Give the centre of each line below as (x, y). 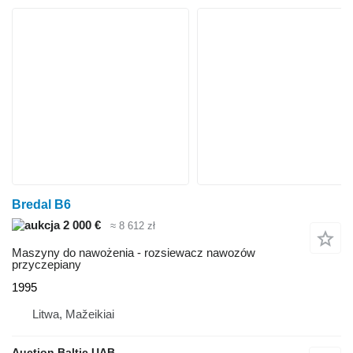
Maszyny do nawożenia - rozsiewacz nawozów (134, 252)
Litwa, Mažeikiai (73, 314)
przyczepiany (46, 264)
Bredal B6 (41, 205)
